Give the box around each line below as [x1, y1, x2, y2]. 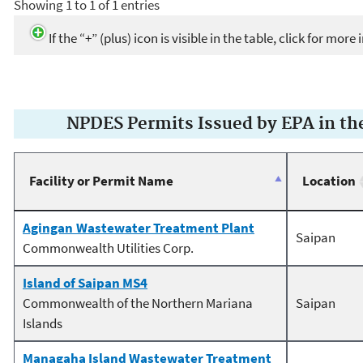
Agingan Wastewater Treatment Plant [23, 219, 254, 237]
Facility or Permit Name [29, 172, 173, 190]
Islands [23, 314, 62, 333]
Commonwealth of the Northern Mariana [23, 294, 253, 313]
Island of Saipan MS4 [23, 274, 147, 293]
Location [302, 172, 356, 190]
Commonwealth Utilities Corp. [23, 239, 194, 258]
